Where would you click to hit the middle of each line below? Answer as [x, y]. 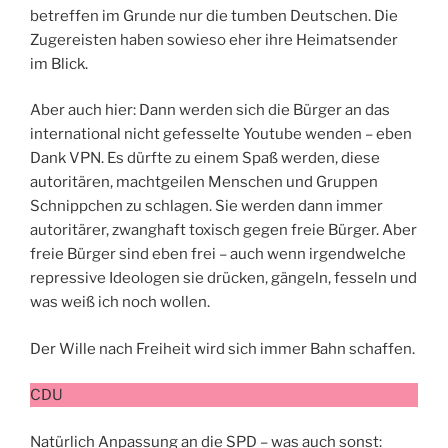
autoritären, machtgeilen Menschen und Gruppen [204, 182]
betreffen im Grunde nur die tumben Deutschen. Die [214, 15]
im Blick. [59, 63]
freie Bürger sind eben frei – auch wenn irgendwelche [218, 254]
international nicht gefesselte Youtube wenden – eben [221, 134]
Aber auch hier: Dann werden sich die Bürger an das [210, 110]
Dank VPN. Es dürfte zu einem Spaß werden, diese [205, 158]
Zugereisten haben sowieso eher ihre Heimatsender [214, 39]
